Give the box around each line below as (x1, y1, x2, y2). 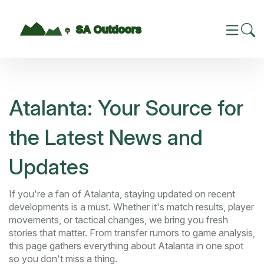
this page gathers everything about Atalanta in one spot (9, 240, 243, 252)
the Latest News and (9, 124, 203, 151)
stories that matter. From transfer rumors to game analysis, (9, 227, 255, 239)
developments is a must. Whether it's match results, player (9, 201, 254, 213)
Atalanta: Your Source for (9, 95, 243, 121)
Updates (9, 154, 89, 180)
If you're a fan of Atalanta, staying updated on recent (9, 188, 235, 200)
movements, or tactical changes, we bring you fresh (9, 214, 228, 226)
